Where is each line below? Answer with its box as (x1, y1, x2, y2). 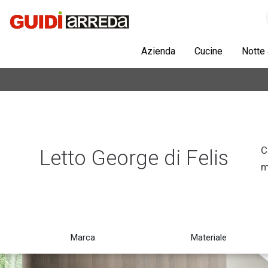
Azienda (141, 45, 175, 57)
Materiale (190, 232, 227, 243)
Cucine (194, 45, 223, 57)
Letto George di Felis (39, 146, 229, 170)
